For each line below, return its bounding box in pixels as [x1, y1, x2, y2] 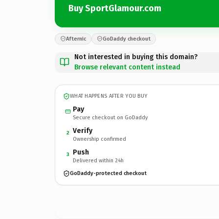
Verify [73, 126, 92, 135]
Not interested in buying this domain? [74, 52, 197, 61]
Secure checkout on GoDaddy [73, 114, 148, 121]
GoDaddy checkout [103, 35, 151, 42]
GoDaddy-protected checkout [70, 170, 147, 176]
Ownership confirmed [73, 135, 126, 142]
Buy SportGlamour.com [68, 3, 161, 14]
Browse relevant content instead [74, 63, 180, 71]
